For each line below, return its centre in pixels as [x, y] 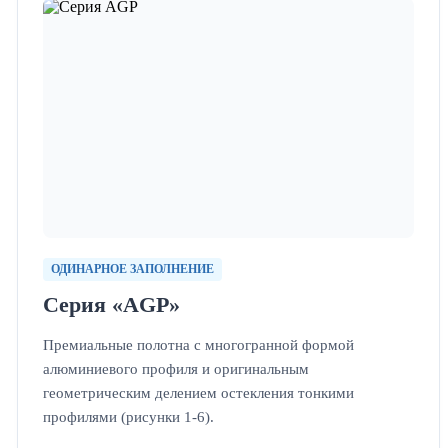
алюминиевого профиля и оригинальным [176, 368]
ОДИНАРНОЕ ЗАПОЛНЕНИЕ [133, 268]
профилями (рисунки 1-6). [129, 416]
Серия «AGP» [112, 304]
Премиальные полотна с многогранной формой [199, 344]
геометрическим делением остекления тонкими [199, 392]
